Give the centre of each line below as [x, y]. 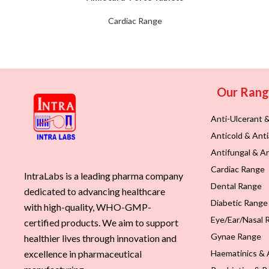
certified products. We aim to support [101, 223]
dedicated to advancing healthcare [95, 192]
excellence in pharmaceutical [83, 254]
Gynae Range [236, 237]
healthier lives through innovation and [100, 238]
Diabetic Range [239, 203]
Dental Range [236, 186]
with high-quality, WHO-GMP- [88, 207]
